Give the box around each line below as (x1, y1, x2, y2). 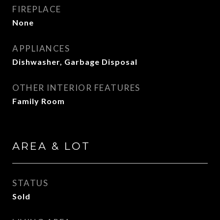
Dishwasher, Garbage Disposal (12, 57, 137, 66)
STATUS (12, 178, 48, 188)
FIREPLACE (12, 4, 61, 14)
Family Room (12, 96, 65, 106)
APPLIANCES (12, 43, 70, 54)
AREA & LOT (12, 140, 90, 152)
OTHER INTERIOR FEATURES (12, 82, 140, 93)
